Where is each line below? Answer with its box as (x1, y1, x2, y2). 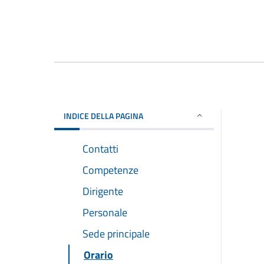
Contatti (82, 140, 118, 157)
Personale (82, 204, 127, 220)
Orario (84, 246, 113, 263)
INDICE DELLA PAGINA (64, 109, 143, 122)
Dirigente (82, 183, 123, 199)
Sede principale (82, 225, 150, 242)
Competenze (82, 161, 138, 178)
